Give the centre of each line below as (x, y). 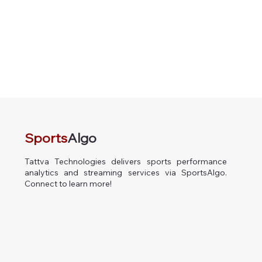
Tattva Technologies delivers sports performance (126, 162)
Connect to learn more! (68, 184)
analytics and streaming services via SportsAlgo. (126, 173)
